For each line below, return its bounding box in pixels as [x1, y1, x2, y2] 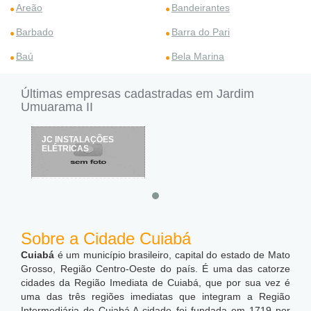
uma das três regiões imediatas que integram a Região [21, 291, 290, 302]
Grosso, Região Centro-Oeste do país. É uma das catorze [21, 263, 290, 274]
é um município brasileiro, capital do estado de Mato [54, 249, 290, 260]
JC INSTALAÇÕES [42, 135, 114, 144]
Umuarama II [21, 100, 93, 114]
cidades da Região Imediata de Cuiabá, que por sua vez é [21, 277, 290, 288]
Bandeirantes [171, 2, 230, 13]
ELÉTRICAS [42, 144, 89, 153]
